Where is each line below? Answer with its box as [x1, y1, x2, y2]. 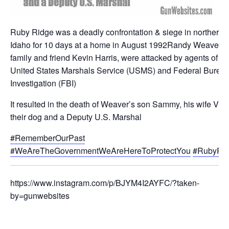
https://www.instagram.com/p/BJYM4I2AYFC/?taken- [10, 177, 199, 189]
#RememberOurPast [10, 131, 85, 144]
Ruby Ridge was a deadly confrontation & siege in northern [10, 26, 223, 38]
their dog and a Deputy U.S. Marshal [10, 110, 142, 123]
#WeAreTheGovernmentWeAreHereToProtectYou [10, 144, 191, 156]
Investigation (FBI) [10, 77, 76, 89]
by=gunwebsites [10, 190, 70, 202]
